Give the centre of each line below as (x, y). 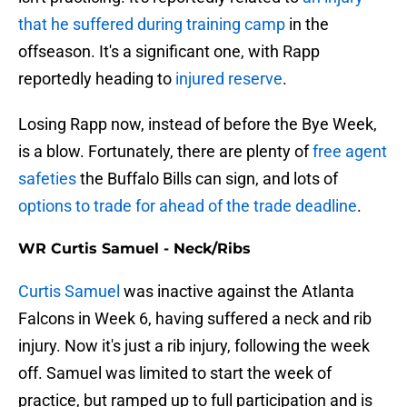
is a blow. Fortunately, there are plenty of (165, 152)
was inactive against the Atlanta (237, 292)
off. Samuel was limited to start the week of (175, 373)
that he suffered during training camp (152, 25)
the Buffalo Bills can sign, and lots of (207, 179)
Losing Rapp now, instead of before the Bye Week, (198, 124)
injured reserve (229, 79)
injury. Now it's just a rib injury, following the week (194, 346)
